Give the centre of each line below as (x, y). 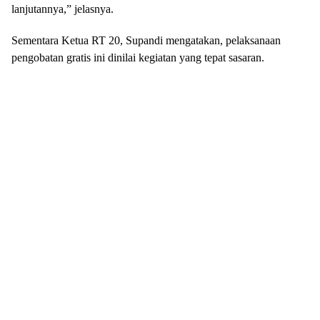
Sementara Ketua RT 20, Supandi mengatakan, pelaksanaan (146, 40)
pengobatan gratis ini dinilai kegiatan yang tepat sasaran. (138, 57)
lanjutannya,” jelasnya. (62, 9)
